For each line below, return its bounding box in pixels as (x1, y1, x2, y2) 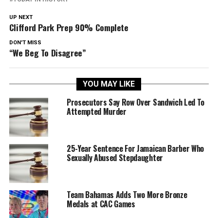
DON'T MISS (9, 39, 41, 46)
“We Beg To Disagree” (9, 46, 86, 59)
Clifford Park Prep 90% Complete (9, 20, 128, 34)
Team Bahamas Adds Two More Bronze (66, 188, 187, 200)
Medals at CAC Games (66, 198, 135, 210)
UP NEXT (9, 14, 33, 20)
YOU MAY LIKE (83, 79, 135, 89)
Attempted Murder (66, 105, 127, 117)
